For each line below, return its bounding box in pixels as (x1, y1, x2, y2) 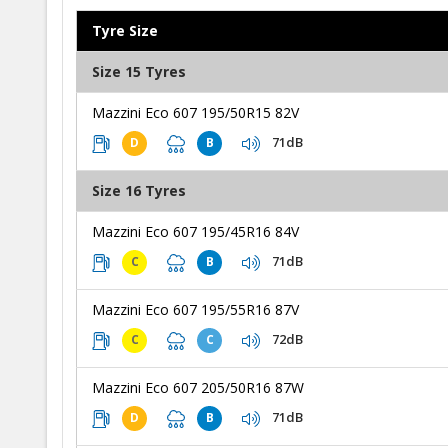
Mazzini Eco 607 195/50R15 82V (92, 102, 299, 122)
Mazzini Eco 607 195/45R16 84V (92, 221, 299, 241)
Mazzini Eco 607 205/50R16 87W (92, 377, 304, 397)
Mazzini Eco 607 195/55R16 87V (92, 299, 299, 319)
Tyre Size (92, 20, 158, 40)
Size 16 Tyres (92, 180, 186, 200)
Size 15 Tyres (92, 61, 186, 81)
